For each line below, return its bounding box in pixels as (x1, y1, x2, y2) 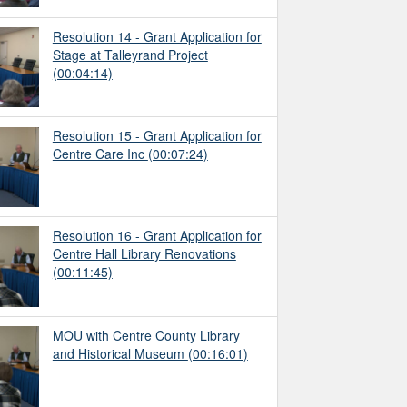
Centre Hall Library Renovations (52, 244, 236, 263)
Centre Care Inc (52, 144, 144, 164)
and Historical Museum (52, 344, 184, 363)
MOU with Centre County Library (52, 326, 240, 345)
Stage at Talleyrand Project (52, 45, 208, 64)
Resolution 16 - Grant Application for (52, 226, 262, 245)
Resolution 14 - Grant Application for (52, 26, 262, 45)
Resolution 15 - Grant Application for (52, 126, 262, 145)
